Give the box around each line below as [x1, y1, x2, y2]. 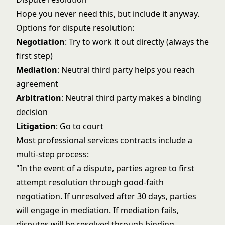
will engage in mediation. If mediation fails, [16, 205, 179, 216]
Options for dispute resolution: [16, 22, 134, 33]
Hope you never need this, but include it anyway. [16, 8, 199, 19]
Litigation [16, 121, 56, 132]
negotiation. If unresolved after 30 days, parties [16, 191, 196, 202]
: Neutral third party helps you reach [57, 64, 195, 75]
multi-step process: [16, 149, 89, 160]
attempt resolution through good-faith [16, 177, 164, 188]
